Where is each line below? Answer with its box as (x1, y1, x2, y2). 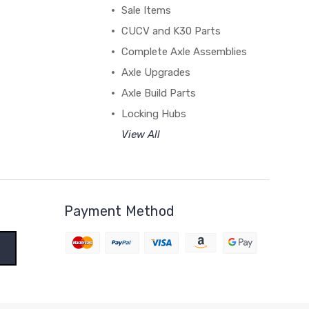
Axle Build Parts (121, 86, 196, 99)
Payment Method (63, 202, 175, 219)
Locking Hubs (121, 107, 186, 120)
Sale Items (121, 3, 171, 17)
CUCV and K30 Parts (121, 24, 221, 37)
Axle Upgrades (121, 66, 190, 79)
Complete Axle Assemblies (121, 45, 247, 58)
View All (121, 128, 160, 141)
